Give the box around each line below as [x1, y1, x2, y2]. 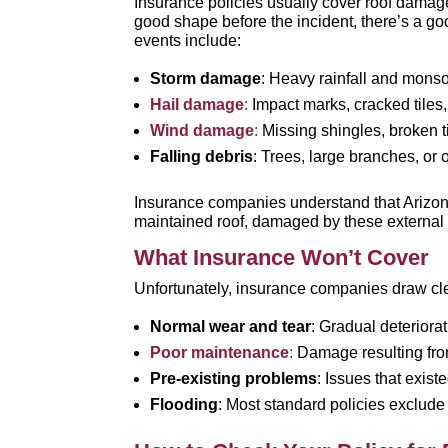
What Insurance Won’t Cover [134, 245, 430, 270]
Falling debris [150, 148, 254, 165]
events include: [134, 32, 242, 49]
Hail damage [150, 96, 245, 113]
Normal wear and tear [150, 318, 312, 335]
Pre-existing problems [150, 370, 318, 387]
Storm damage [150, 70, 262, 87]
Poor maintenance [150, 344, 290, 361]
